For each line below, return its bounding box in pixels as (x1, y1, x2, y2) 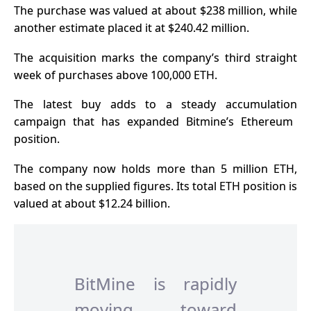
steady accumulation (181, 96, 298, 112)
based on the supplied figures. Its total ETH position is (14, 178, 297, 194)
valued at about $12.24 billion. (14, 195, 170, 211)
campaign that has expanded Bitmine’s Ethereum (14, 114, 293, 130)
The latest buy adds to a (14, 96, 182, 112)
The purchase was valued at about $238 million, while (14, 2, 297, 18)
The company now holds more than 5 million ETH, (14, 160, 297, 176)
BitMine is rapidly (74, 272, 237, 296)
